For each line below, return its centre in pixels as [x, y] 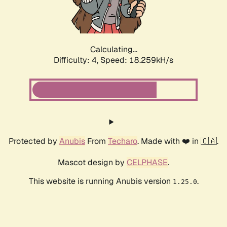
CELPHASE [147, 163]
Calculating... [113, 50]
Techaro [123, 141]
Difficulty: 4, [77, 60]
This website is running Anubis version [101, 181]
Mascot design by [92, 163]
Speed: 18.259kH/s [137, 60]
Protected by [34, 141]
